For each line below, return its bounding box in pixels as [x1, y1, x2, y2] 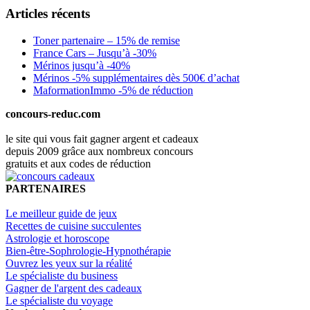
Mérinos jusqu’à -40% [33, 59, 130, 71]
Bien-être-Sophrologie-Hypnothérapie [6, 244, 171, 257]
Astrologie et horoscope [6, 232, 109, 244]
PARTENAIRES [6, 182, 86, 194]
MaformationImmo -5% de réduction [33, 84, 193, 96]
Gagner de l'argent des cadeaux [6, 282, 142, 294]
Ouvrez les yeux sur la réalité [6, 257, 132, 269]
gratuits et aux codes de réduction [6, 157, 151, 170]
